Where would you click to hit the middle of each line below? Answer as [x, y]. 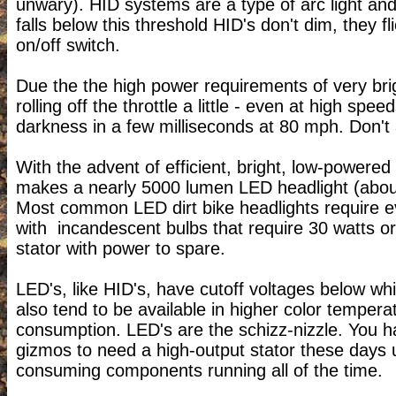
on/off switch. [68, 45]
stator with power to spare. [121, 248]
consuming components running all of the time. [199, 370]
